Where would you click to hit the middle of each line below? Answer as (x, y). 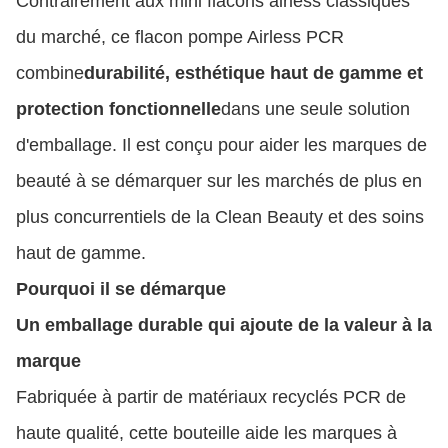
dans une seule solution (315, 108)
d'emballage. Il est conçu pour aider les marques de (221, 144)
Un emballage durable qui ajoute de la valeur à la (224, 324)
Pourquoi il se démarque (121, 288)
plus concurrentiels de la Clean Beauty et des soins (220, 216)
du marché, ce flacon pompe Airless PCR (180, 36)
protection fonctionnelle (118, 108)
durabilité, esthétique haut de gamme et (253, 72)
